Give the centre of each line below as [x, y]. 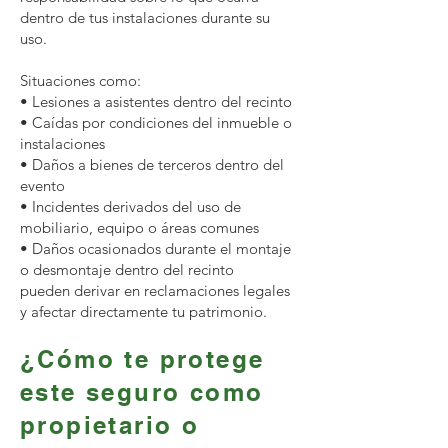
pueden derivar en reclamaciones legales [155, 290]
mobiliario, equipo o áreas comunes [139, 227]
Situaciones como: [80, 80]
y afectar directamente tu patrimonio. [143, 311]
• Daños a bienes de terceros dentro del [152, 164]
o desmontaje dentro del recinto [127, 269]
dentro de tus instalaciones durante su [145, 17]
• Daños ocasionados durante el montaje [155, 248]
